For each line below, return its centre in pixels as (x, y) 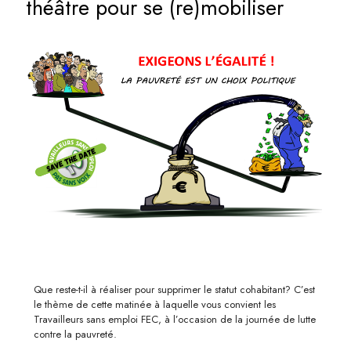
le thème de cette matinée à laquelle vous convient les (155, 305)
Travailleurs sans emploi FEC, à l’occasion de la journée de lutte (175, 320)
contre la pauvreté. (75, 335)
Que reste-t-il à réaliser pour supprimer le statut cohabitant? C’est (174, 290)
